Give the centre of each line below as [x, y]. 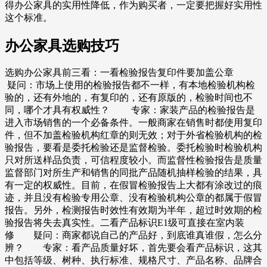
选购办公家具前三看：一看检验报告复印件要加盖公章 [130, 73]
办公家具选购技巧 [62, 46]
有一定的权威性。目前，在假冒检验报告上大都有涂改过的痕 [133, 185]
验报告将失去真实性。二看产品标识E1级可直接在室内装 [125, 223]
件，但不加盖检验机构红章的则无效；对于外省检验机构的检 [133, 135]
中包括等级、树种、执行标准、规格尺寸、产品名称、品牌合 [133, 260]
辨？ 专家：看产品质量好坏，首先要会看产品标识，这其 [133, 248]
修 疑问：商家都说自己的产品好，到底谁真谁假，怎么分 [133, 235]
